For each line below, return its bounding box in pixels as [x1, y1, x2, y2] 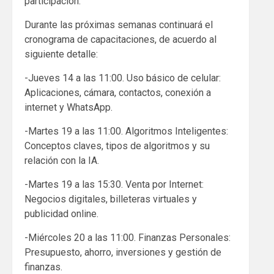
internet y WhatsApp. [24, 102, 113, 114]
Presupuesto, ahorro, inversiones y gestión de [24, 246, 221, 259]
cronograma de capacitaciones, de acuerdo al [24, 34, 217, 46]
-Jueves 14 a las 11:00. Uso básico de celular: [24, 72, 221, 84]
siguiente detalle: [24, 48, 98, 61]
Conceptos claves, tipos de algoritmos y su [24, 140, 210, 152]
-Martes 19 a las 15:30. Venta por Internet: [24, 179, 204, 191]
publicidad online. [24, 208, 98, 220]
